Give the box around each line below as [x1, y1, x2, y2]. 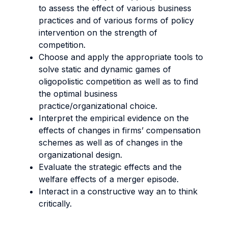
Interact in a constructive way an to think [39, 186, 197, 196]
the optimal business [39, 89, 118, 99]
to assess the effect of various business [39, 3, 191, 13]
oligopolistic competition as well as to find [39, 76, 198, 87]
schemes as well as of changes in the [39, 137, 183, 148]
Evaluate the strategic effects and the [39, 162, 182, 172]
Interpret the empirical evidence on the [39, 113, 189, 123]
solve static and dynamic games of [39, 64, 171, 74]
